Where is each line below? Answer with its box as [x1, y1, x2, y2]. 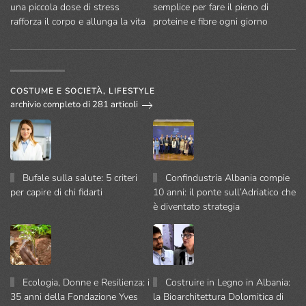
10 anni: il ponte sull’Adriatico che [153, 185, 296, 199]
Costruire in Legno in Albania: [165, 275, 291, 289]
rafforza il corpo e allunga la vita [10, 14, 145, 28]
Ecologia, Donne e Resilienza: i [23, 275, 150, 289]
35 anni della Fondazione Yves [10, 290, 138, 303]
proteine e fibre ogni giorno [153, 14, 268, 28]
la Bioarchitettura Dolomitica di [153, 290, 283, 303]
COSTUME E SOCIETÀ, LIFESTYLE [10, 85, 155, 96]
